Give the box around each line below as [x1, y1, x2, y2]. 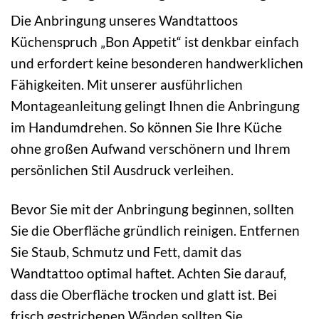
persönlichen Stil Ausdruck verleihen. [11, 162, 234, 179]
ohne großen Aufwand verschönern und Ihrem [11, 140, 291, 157]
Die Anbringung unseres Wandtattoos [11, 12, 238, 29]
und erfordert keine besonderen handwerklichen [11, 55, 303, 72]
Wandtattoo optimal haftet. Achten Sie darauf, [11, 265, 286, 282]
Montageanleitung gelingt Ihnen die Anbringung [11, 98, 300, 115]
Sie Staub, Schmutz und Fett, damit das [11, 244, 241, 261]
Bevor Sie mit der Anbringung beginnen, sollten [11, 201, 294, 218]
